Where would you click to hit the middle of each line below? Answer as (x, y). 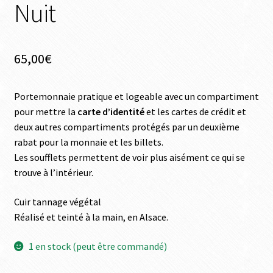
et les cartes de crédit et (195, 112)
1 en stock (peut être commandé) (98, 246)
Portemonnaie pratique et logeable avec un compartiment (136, 97)
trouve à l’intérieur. (53, 173)
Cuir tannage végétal (57, 201)
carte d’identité (111, 112)
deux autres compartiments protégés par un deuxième (126, 127)
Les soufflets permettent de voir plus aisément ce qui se (129, 158)
